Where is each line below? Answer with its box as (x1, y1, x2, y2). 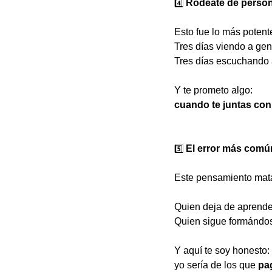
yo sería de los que (174, 260, 258, 271)
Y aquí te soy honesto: (174, 245, 270, 256)
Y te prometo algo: (174, 85, 253, 96)
